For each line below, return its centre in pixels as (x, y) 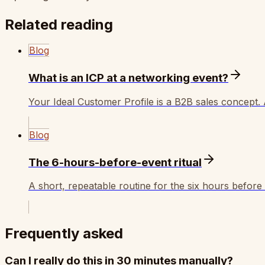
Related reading (59, 24)
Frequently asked (64, 234)
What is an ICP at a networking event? (128, 78)
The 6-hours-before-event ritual (115, 162)
